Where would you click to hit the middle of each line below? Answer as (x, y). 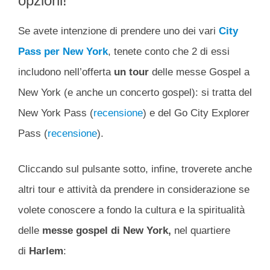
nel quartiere (202, 231)
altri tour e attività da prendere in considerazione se (134, 190)
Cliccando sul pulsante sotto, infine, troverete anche (135, 169)
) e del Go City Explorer (196, 113)
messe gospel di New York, (108, 231)
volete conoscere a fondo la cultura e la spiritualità (131, 210)
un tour (130, 72)
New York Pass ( (56, 113)
